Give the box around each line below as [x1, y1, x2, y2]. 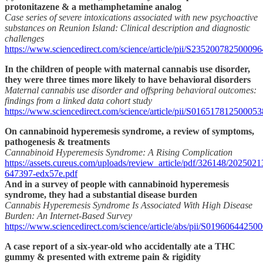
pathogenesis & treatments [5, 136, 110, 147]
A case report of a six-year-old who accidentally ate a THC [5, 241, 235, 251]
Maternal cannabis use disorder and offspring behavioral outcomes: [5, 85, 257, 95]
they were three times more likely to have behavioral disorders [5, 74, 251, 85]
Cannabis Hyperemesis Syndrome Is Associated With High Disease [5, 200, 252, 210]
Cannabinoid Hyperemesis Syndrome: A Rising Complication [5, 147, 232, 157]
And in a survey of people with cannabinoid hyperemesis [5, 178, 229, 189]
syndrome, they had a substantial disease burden [5, 189, 197, 200]
